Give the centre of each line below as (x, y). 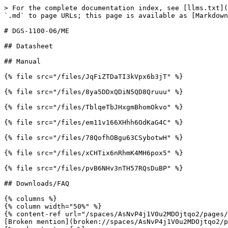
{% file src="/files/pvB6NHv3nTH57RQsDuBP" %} (94, 168)
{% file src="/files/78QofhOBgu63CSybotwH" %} (94, 138)
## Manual (22, 61)
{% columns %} (31, 199)
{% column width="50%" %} (53, 206)
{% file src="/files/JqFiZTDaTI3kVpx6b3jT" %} (94, 77)
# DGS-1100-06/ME (37, 31)
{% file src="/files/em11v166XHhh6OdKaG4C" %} (94, 122)
